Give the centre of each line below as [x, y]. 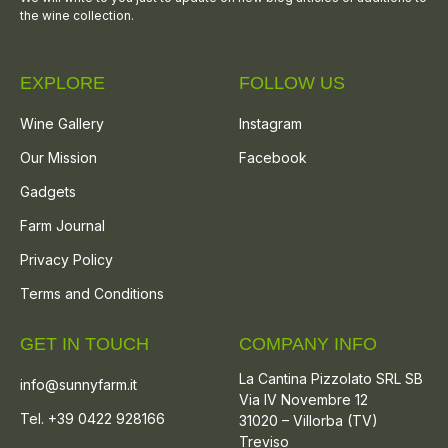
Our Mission [58, 157]
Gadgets [48, 191]
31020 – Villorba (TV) [308, 420]
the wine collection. [77, 16]
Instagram [270, 123]
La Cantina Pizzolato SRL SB [331, 378]
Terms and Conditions [92, 293]
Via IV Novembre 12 [303, 399]
